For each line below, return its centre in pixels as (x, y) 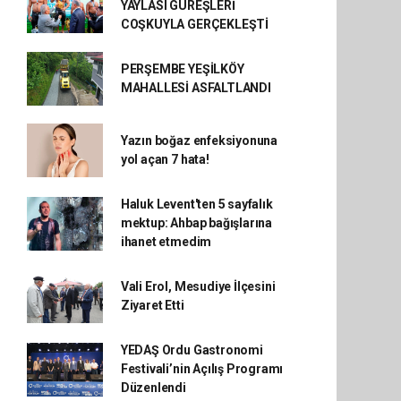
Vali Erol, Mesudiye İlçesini (198, 287)
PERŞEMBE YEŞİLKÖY (182, 69)
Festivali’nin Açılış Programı (202, 369)
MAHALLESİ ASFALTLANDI (196, 88)
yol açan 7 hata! (165, 160)
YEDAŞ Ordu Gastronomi (192, 350)
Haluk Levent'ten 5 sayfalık (196, 205)
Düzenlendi (153, 388)
